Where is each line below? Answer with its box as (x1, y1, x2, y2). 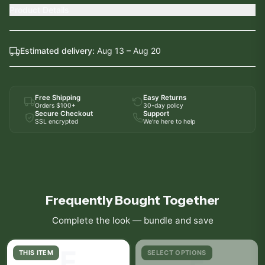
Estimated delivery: (20, 46, 97, 56)
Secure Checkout (35, 109, 93, 118)
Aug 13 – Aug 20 (97, 46, 161, 56)
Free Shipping (35, 93, 80, 102)
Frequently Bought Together (45, 192, 220, 208)
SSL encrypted (35, 118, 78, 125)
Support (143, 109, 169, 118)
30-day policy (143, 102, 183, 109)
